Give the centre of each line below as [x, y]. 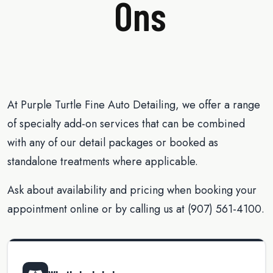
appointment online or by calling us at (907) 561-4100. [136, 209]
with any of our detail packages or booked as [113, 142]
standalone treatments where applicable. [103, 161]
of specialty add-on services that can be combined [126, 123]
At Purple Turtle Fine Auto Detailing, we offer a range [134, 105]
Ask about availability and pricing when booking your [132, 190]
